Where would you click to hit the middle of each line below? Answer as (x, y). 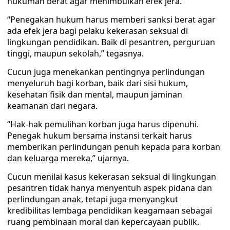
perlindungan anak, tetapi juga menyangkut (93, 199)
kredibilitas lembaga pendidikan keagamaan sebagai (110, 210)
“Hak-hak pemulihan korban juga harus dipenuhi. (103, 124)
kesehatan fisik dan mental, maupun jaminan (95, 94)
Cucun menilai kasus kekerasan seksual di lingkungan (112, 177)
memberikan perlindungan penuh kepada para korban (114, 147)
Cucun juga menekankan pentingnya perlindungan (106, 72)
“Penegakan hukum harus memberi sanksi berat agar (111, 20)
